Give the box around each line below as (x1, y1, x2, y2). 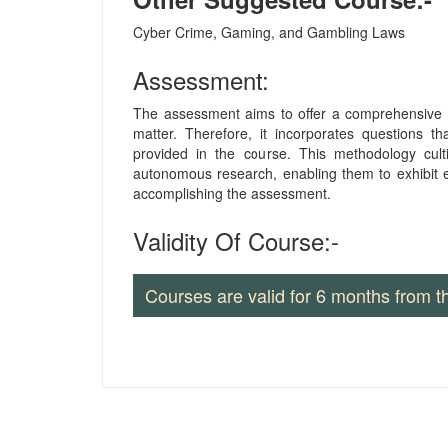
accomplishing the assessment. (133, 182, 331, 203)
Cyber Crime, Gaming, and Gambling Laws (133, 21, 405, 42)
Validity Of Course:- (133, 222, 339, 258)
